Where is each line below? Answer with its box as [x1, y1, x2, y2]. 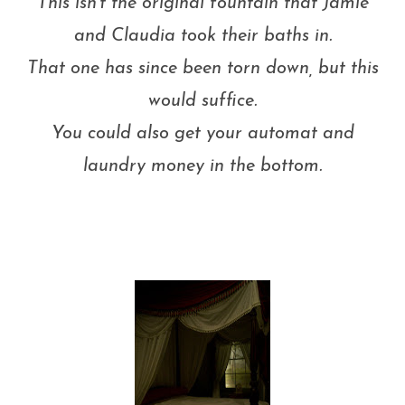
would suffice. [148, 92, 257, 110]
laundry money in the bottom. [83, 157, 322, 175]
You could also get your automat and [51, 125, 354, 143]
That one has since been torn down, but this [26, 60, 379, 78]
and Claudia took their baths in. [73, 27, 332, 45]
